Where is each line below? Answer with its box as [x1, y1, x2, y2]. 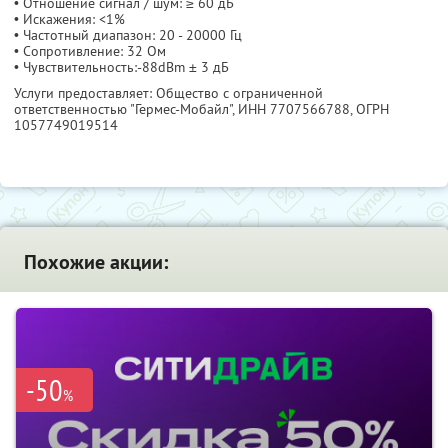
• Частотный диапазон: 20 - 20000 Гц [14, 25, 242, 44]
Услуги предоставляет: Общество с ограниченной [14, 83, 323, 102]
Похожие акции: [24, 248, 168, 275]
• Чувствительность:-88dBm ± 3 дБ [14, 57, 229, 76]
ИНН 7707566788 [238, 99, 350, 118]
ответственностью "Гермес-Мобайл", [14, 99, 238, 118]
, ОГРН [350, 99, 389, 118]
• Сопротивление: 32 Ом [14, 41, 166, 60]
